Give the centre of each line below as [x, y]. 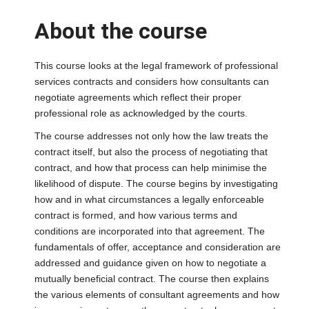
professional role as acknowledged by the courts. [141, 113]
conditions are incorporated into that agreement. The [150, 231]
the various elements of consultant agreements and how [157, 295]
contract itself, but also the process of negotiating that [151, 152]
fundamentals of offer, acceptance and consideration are [158, 247]
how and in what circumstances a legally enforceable [149, 199]
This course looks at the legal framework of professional [156, 66]
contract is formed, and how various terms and [136, 215]
